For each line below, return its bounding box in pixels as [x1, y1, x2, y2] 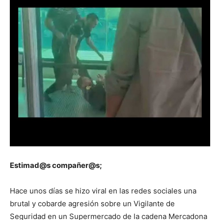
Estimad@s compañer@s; [10, 160, 102, 170]
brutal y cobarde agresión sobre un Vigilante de [10, 198, 175, 208]
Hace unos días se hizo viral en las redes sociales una [10, 186, 196, 195]
